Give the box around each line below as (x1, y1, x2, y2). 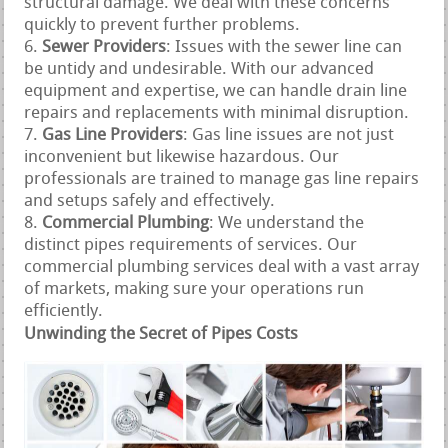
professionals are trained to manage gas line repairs (24, 170, 420, 188)
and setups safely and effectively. (24, 192, 276, 210)
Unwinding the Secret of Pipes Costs (24, 325, 299, 343)
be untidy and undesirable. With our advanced (24, 60, 375, 78)
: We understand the (209, 214, 365, 232)
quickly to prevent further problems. (24, 16, 301, 34)
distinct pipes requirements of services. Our (24, 236, 358, 254)
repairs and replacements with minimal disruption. (24, 104, 410, 122)
